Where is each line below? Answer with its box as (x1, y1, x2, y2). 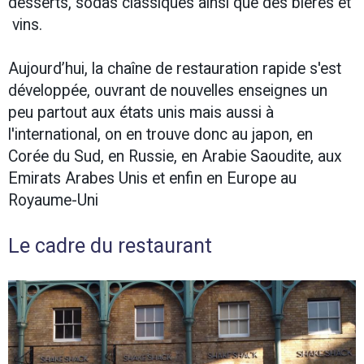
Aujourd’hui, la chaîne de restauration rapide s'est (8, 58, 341, 78)
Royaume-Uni (8, 190, 98, 210)
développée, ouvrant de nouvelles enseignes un (8, 80, 327, 100)
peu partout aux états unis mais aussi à (8, 102, 274, 122)
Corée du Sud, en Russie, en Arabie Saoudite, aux (8, 146, 342, 166)
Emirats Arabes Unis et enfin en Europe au (8, 168, 297, 188)
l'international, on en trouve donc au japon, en (8, 124, 313, 144)
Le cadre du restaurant (8, 233, 212, 258)
